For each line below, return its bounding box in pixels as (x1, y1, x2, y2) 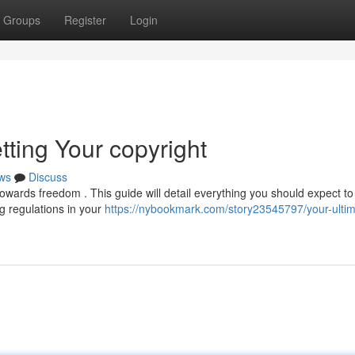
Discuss (29, 169, 67, 185)
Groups (3, 12, 40, 28)
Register (64, 12, 106, 28)
